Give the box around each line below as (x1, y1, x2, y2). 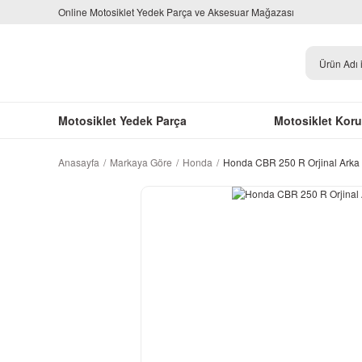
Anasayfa (58, 155, 99, 169)
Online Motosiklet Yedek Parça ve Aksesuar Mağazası (58, 5, 294, 19)
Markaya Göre (110, 155, 172, 169)
